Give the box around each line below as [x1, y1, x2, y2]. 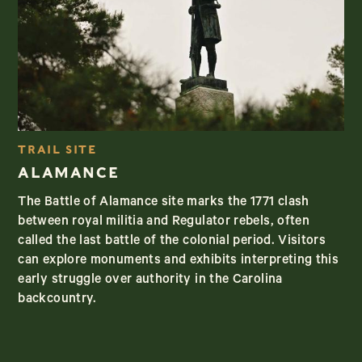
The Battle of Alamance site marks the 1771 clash [18, 195, 309, 210]
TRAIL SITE [18, 142, 97, 156]
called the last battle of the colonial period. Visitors [18, 234, 326, 249]
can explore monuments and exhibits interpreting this [18, 253, 339, 268]
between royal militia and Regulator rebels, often [18, 214, 310, 229]
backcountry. [18, 292, 97, 307]
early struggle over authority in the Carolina [18, 272, 283, 288]
